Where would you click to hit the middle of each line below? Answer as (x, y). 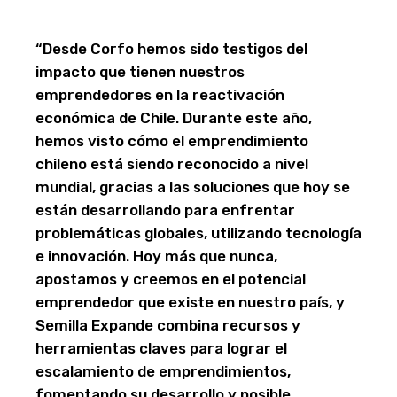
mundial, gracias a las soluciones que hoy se (193, 187)
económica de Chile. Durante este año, (174, 118)
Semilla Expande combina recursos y (168, 326)
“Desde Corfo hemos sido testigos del (171, 49)
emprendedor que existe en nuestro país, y (190, 303)
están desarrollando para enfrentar (165, 210)
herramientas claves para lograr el (161, 349)
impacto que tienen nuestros (140, 72)
